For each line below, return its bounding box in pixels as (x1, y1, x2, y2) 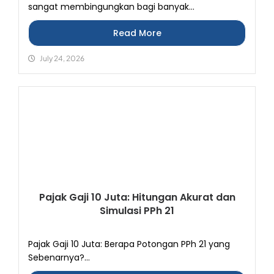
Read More (113, 27, 161, 39)
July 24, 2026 (40, 54, 84, 63)
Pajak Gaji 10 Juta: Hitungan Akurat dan (39, 190, 235, 204)
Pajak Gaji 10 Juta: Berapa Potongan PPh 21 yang (28, 238, 230, 250)
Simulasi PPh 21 (100, 204, 174, 218)
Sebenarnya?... (28, 251, 90, 264)
